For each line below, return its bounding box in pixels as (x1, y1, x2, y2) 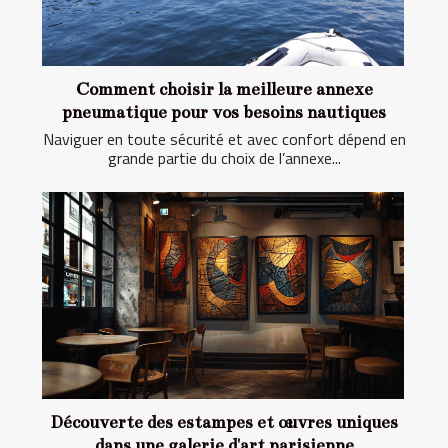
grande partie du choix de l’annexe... (107, 146, 341, 171)
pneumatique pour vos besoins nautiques (62, 102, 386, 124)
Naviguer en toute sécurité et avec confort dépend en (42, 127, 406, 152)
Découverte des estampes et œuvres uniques (50, 411, 398, 433)
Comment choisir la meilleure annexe (75, 79, 373, 101)
